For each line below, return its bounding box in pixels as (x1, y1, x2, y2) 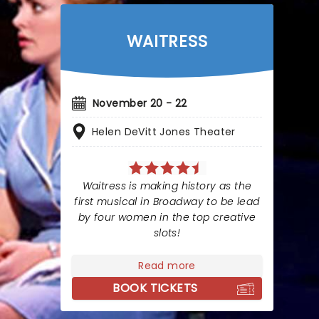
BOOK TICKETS (113, 280, 198, 296)
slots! (153, 226, 181, 240)
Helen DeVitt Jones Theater (92, 125, 236, 139)
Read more (138, 258, 196, 273)
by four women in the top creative (78, 210, 256, 224)
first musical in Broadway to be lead (74, 194, 260, 209)
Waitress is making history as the (82, 179, 252, 193)
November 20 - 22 (93, 96, 187, 110)
